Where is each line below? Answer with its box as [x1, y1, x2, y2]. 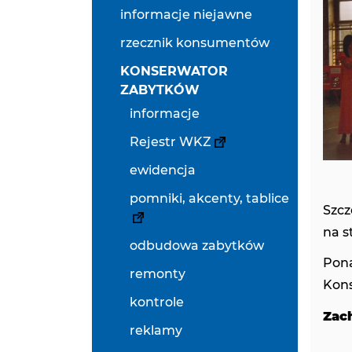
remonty [130, 266, 185, 281]
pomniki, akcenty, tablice [130, 191, 289, 206]
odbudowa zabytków [130, 238, 264, 253]
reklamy [130, 323, 182, 338]
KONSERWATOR [120, 64, 228, 79]
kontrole [130, 295, 184, 310]
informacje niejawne [120, 7, 252, 22]
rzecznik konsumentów [120, 35, 269, 50]
